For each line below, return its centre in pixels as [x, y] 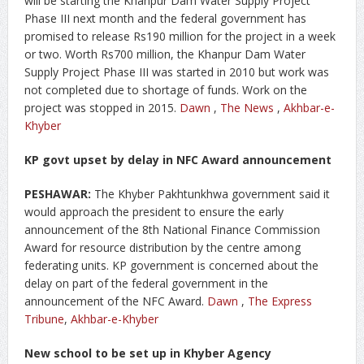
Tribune [44, 319]
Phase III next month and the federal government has [165, 18]
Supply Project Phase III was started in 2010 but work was [176, 72]
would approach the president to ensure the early [154, 212]
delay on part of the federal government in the [146, 283]
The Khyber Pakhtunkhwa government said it [210, 194]
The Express [279, 301]
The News [247, 108]
